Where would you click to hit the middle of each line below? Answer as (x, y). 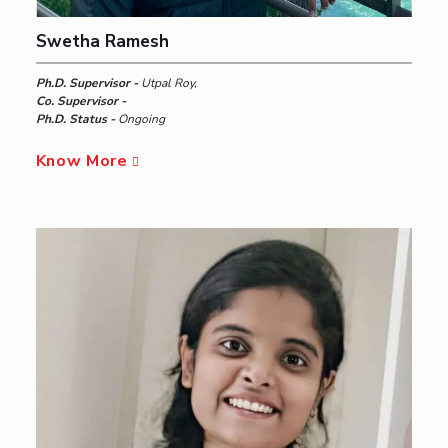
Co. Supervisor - (80, 100)
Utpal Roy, (168, 82)
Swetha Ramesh (102, 41)
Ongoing (141, 118)
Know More (84, 160)
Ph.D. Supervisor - (88, 82)
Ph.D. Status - (76, 118)
